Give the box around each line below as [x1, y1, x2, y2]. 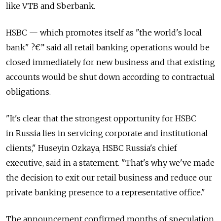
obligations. [6, 87, 51, 97]
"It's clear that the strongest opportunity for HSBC [6, 113, 196, 124]
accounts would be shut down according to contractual [6, 72, 215, 82]
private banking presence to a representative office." [6, 187, 205, 198]
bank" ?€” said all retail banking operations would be [6, 42, 210, 53]
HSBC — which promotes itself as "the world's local [6, 28, 202, 38]
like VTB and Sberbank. [6, 1, 95, 11]
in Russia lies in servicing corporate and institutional [6, 128, 208, 139]
